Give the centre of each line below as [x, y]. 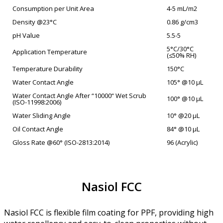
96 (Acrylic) [182, 142]
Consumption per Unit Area [53, 8]
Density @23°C [35, 22]
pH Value [26, 35]
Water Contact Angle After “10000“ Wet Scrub [79, 95]
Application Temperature [50, 52]
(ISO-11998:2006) [37, 102]
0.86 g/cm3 [182, 22]
